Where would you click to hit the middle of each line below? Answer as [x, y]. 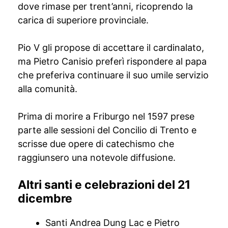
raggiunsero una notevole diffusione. [97, 158]
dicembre [45, 198]
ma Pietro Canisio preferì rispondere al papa [112, 61]
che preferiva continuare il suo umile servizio [113, 75]
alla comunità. [48, 89]
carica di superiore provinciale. [83, 20]
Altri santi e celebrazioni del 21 [104, 185]
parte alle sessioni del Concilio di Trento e [107, 130]
